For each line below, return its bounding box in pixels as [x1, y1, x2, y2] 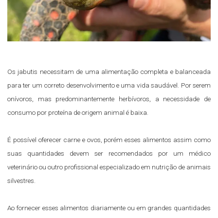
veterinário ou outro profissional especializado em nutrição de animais [7, 163, 211, 171]
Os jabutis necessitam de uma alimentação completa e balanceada [7, 67, 211, 75]
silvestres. [7, 176, 36, 184]
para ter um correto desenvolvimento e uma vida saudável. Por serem [7, 81, 211, 89]
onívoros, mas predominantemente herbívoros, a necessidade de [7, 94, 211, 103]
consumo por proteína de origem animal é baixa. [7, 108, 148, 116]
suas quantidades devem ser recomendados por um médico [7, 149, 211, 157]
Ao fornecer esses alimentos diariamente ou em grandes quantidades [7, 203, 211, 212]
